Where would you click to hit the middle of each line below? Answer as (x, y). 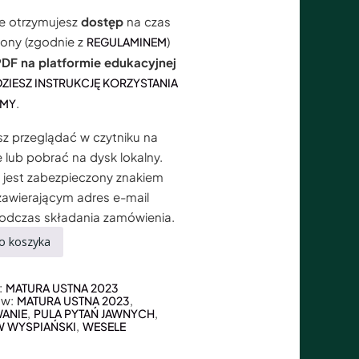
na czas (147, 21)
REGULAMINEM (127, 41)
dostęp (103, 21)
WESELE (105, 327)
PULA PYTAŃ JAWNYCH (95, 314)
